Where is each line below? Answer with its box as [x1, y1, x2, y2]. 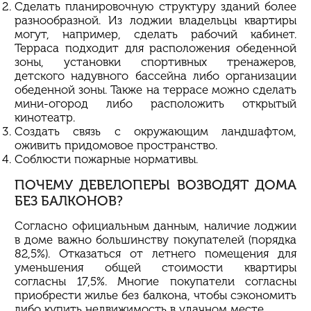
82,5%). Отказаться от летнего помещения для [15, 246, 296, 260]
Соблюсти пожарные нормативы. [15, 151, 198, 166]
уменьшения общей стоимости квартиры [15, 260, 296, 274]
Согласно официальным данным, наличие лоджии [15, 218, 296, 233]
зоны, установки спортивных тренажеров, [15, 54, 296, 69]
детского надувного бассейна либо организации [15, 68, 296, 83]
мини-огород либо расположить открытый [15, 96, 296, 110]
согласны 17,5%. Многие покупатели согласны [15, 274, 296, 288]
